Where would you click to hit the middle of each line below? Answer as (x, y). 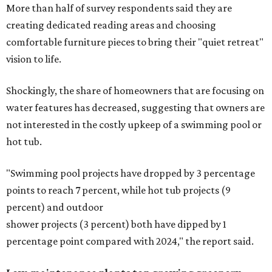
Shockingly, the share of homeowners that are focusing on (135, 91)
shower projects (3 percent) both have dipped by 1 (116, 224)
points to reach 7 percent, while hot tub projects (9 (118, 190)
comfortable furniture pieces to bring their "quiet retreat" (135, 42)
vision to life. (34, 59)
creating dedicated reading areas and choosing (111, 25)
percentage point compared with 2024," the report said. (130, 241)
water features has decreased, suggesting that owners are (135, 108)
